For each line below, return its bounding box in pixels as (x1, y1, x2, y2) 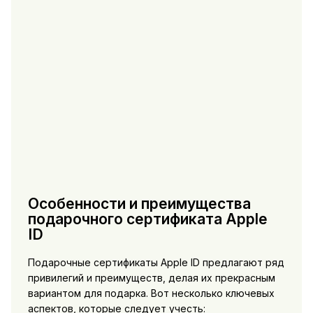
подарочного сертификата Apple (27, 210, 268, 228)
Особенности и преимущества (27, 195, 251, 213)
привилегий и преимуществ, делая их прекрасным (27, 271, 275, 284)
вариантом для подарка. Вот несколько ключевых (27, 286, 275, 299)
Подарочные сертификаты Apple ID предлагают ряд (27, 256, 284, 268)
